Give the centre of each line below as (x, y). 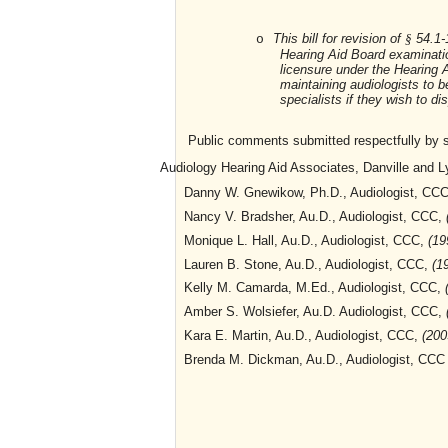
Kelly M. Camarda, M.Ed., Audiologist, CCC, (314, 288)
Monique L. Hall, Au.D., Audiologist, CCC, (306, 240)
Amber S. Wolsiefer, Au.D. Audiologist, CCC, (315, 312)
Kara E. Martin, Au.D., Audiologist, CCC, (303, 336)
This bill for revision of (339, 38)
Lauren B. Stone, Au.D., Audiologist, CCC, (308, 264)
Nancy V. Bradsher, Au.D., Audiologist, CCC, (315, 216)
